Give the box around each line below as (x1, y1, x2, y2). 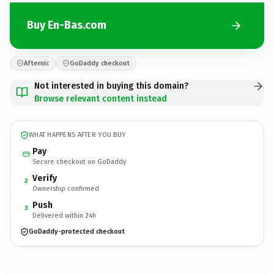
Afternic (24, 59, 49, 67)
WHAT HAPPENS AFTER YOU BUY (29, 131, 126, 139)
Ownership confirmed (32, 184, 99, 193)
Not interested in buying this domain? (34, 80, 188, 91)
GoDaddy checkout (70, 59, 130, 67)
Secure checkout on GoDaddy (32, 157, 126, 166)
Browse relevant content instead (34, 93, 167, 104)
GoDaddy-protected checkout (29, 228, 125, 235)
